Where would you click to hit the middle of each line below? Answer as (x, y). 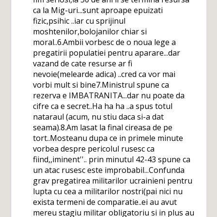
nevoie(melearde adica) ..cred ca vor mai (104, 74)
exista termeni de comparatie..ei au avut (105, 202)
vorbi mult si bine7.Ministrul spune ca (101, 85)
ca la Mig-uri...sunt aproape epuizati (98, 10)
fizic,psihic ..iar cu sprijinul (79, 21)
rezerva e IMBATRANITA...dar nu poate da (109, 95)
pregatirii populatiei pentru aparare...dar (107, 53)
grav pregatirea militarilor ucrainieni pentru (113, 181)
